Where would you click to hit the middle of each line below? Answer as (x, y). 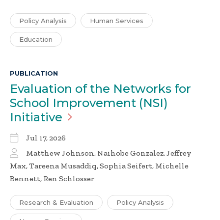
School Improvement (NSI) (89, 103)
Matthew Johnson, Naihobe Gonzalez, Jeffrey (109, 153)
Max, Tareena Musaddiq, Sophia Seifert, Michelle (99, 166)
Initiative (36, 117)
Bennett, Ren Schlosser (52, 179)
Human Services (117, 21)
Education (36, 40)
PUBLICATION (34, 73)
